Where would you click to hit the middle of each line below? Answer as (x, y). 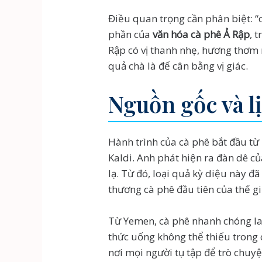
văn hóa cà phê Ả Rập (201, 34)
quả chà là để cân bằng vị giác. (178, 65)
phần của (131, 34)
